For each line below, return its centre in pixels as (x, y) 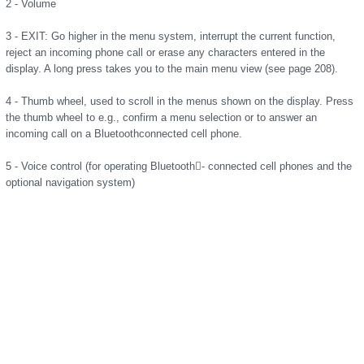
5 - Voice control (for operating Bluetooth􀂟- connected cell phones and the (179, 166)
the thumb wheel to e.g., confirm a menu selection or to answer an (161, 117)
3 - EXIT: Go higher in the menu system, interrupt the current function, (171, 36)
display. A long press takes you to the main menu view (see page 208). (172, 69)
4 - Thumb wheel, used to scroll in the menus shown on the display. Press (180, 101)
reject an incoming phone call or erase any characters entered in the (165, 52)
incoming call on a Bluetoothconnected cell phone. (124, 134)
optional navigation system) (70, 182)
